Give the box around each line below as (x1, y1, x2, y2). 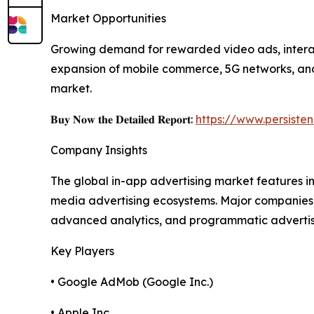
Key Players (50, 244, 114, 259)
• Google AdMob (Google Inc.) (50, 275, 213, 289)
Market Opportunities (50, 11, 166, 26)
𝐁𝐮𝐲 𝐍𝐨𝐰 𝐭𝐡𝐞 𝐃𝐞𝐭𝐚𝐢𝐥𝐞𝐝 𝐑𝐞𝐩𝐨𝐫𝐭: (50, 112, 196, 127)
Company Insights (50, 143, 147, 158)
